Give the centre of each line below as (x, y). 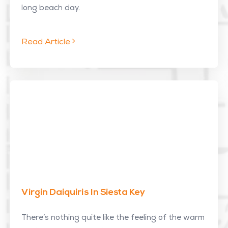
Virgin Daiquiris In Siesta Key (83, 193)
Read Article (47, 43)
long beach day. (51, 8)
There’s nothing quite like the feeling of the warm (113, 218)
